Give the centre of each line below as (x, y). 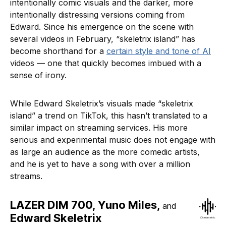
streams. (26, 176)
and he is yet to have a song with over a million (100, 164)
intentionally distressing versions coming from (97, 15)
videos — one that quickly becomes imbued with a (106, 63)
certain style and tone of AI (159, 51)
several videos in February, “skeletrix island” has (103, 39)
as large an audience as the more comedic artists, (105, 152)
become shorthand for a (58, 51)
